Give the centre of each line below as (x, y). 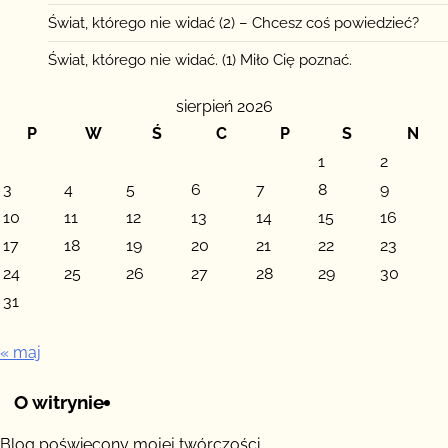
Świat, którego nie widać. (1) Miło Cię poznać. (200, 59)
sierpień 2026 (224, 106)
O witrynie (59, 402)
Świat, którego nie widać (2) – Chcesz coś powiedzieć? (233, 22)
